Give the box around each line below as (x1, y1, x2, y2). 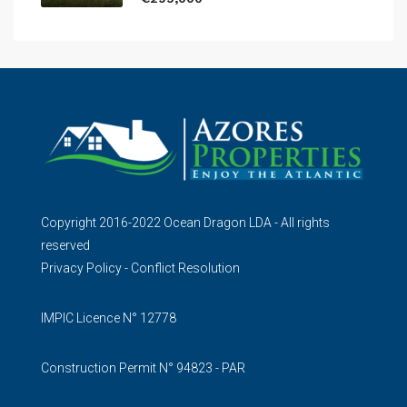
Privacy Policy (41, 260, 122, 275)
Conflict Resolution (131, 260, 240, 275)
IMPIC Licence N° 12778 (41, 310, 176, 325)
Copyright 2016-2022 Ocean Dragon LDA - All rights (41, 214, 330, 230)
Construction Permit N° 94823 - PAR (41, 360, 245, 375)
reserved (41, 237, 90, 253)
